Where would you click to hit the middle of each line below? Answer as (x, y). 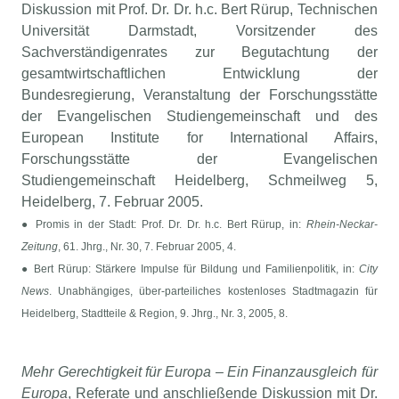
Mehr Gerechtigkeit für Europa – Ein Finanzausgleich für (199, 372)
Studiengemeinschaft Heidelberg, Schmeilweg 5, (199, 181)
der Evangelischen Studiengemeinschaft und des (199, 117)
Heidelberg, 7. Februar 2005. (113, 202)
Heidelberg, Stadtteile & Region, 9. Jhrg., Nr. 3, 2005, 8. (155, 314)
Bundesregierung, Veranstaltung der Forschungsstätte (199, 95)
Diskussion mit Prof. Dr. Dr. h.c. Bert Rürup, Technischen (199, 10)
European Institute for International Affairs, (199, 138)
